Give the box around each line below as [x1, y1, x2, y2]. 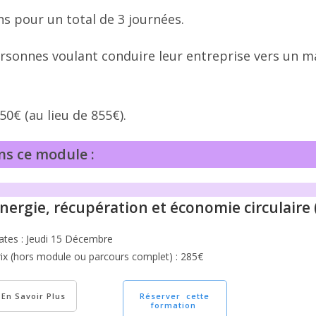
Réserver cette [140, 291, 210, 301]
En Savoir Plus [1, 291, 66, 301]
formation [150, 300, 199, 310]
